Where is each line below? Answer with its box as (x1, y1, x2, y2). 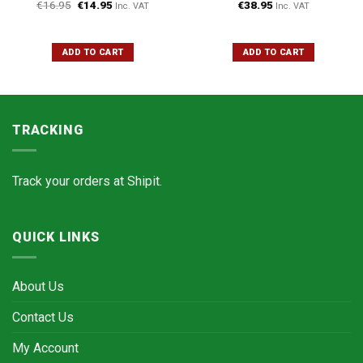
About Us (12, 278, 64, 294)
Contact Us (12, 309, 74, 325)
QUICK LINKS (12, 229, 100, 246)
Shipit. (127, 173, 162, 189)
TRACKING (12, 122, 83, 138)
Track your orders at (12, 173, 127, 189)
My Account (12, 340, 79, 356)
